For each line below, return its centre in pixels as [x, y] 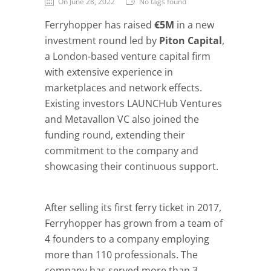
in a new [194, 25]
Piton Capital [191, 41]
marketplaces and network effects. [123, 88]
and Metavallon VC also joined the [122, 119]
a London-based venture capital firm [128, 57]
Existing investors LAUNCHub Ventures [133, 104]
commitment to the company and [122, 151]
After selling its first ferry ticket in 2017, [133, 208]
